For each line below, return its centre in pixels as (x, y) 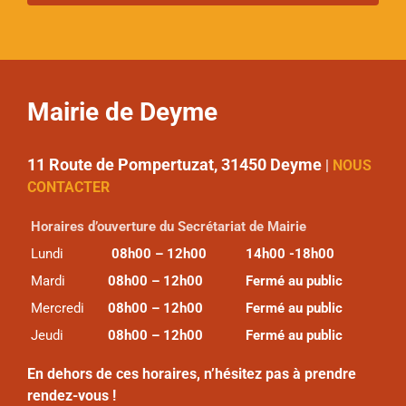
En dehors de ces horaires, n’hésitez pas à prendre (191, 374)
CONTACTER (68, 187)
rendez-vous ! (71, 396)
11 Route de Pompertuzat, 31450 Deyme (174, 164)
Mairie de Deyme (122, 112)
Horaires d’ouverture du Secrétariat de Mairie (168, 227)
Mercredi (57, 308)
